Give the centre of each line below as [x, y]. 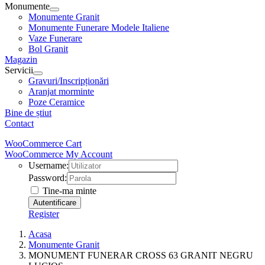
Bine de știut [28, 113]
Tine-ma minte [68, 191]
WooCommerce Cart [43, 143]
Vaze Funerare [55, 38]
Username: [49, 165]
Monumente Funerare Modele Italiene [99, 28]
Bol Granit [48, 49]
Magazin [21, 59]
